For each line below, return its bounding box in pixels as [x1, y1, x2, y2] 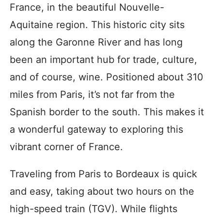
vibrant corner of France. [10, 141, 123, 153]
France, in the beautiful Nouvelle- [10, 1, 164, 13]
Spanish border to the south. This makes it [10, 106, 204, 118]
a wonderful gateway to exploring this [10, 124, 183, 135]
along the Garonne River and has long [10, 36, 183, 48]
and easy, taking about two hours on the [10, 186, 194, 197]
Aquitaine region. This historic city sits [10, 19, 185, 31]
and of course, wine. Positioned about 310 [10, 71, 203, 83]
